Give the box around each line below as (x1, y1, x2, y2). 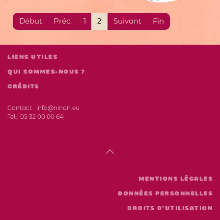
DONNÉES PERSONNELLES (118, 188, 213, 198)
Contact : (7, 104, 36, 111)
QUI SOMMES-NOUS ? (7, 66, 85, 77)
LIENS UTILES (7, 52, 57, 62)
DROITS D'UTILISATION (127, 203, 213, 213)
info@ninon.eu (36, 104, 80, 111)
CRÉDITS (7, 81, 39, 91)
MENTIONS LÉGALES (138, 173, 213, 184)
